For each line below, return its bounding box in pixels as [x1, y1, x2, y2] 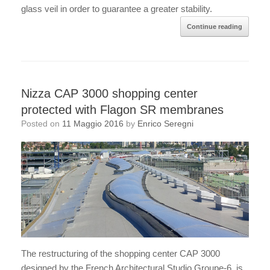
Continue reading [187, 23, 242, 31]
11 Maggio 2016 [62, 119, 124, 129]
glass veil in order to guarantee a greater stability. [21, 4, 212, 14]
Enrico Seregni [137, 119, 193, 129]
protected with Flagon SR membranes [21, 103, 224, 117]
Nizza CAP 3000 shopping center [21, 87, 198, 101]
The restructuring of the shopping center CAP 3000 [21, 248, 220, 259]
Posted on [27, 119, 62, 129]
